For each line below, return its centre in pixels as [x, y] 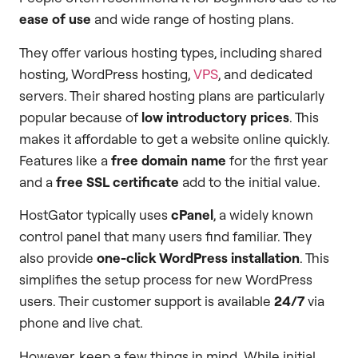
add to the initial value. [250, 181]
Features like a [65, 160]
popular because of [80, 117]
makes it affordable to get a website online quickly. [175, 138]
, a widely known [263, 215]
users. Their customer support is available [147, 301]
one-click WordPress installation [198, 258]
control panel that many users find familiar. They [165, 237]
